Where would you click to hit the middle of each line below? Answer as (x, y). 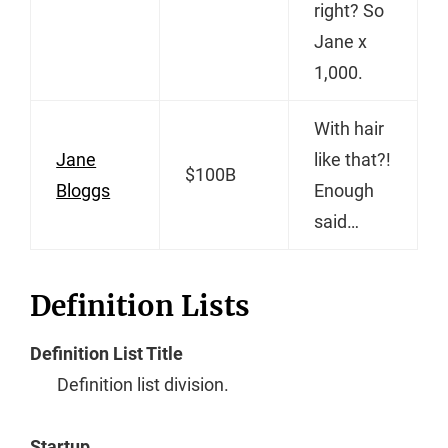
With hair (349, 128)
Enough (344, 190)
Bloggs (83, 190)
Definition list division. (143, 384)
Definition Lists (140, 305)
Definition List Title (106, 353)
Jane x (341, 41)
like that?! (353, 159)
